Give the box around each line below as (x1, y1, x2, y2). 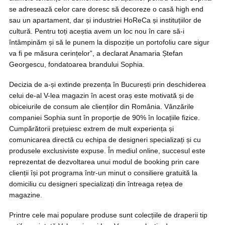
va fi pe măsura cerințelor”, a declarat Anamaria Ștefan (9, 49, 183, 57)
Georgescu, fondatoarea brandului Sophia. (9, 60, 145, 68)
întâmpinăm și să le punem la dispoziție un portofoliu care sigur (9, 38, 209, 46)
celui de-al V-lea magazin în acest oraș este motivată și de (9, 91, 194, 99)
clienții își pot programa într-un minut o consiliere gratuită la (9, 169, 197, 177)
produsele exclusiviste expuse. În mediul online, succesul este (9, 147, 205, 155)
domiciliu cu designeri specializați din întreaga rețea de (9, 180, 183, 188)
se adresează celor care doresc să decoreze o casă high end (9, 5, 203, 13)
